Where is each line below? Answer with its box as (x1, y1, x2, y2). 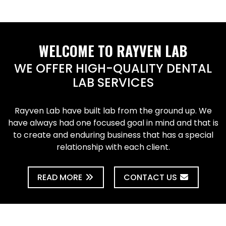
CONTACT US (123, 172, 179, 183)
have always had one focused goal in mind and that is (8, 117, 218, 129)
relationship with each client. (56, 141, 170, 153)
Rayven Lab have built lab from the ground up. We (14, 105, 212, 117)
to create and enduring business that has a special (13, 129, 213, 141)
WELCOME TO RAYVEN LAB (39, 40, 187, 61)
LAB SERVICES (72, 74, 154, 91)
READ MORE (37, 172, 84, 183)
